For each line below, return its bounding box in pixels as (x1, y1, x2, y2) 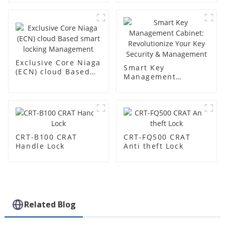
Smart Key (123, 63, 165, 73)
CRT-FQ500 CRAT (123, 132, 191, 142)
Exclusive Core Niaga (15, 57, 101, 67)
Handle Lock (15, 141, 65, 151)
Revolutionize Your (123, 90, 200, 100)
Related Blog (24, 198, 76, 210)
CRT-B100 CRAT (15, 132, 77, 142)
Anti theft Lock (123, 141, 184, 151)
